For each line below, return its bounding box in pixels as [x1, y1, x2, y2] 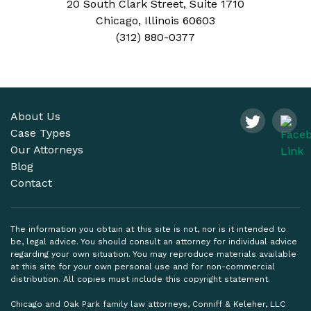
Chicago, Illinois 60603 [96, 13, 215, 27]
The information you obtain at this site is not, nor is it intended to [10, 224, 286, 234]
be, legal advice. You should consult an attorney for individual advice [10, 236, 297, 246]
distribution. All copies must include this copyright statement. [10, 274, 270, 284]
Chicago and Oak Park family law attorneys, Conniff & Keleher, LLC [10, 299, 285, 309]
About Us [10, 109, 60, 123]
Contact [10, 176, 52, 190]
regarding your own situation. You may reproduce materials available [10, 249, 296, 259]
